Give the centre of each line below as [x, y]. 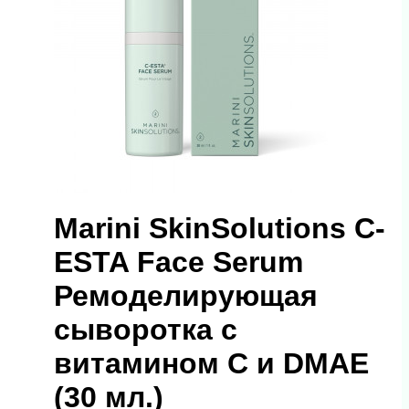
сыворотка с [146, 330]
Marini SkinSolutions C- [220, 229]
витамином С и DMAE [211, 364]
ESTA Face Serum [178, 262]
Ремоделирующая [186, 296]
